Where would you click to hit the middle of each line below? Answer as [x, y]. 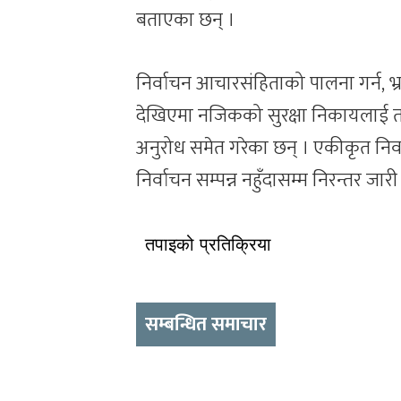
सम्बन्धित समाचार [206, 324]
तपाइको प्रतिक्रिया [208, 244]
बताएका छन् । [185, 20]
